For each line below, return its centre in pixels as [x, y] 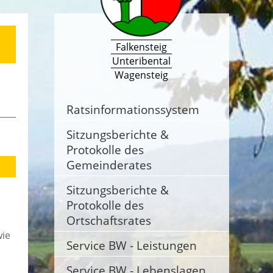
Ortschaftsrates [108, 220]
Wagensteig [142, 75]
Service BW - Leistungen [131, 245]
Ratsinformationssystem [133, 109]
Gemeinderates [109, 165]
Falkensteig [142, 47]
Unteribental [142, 61]
